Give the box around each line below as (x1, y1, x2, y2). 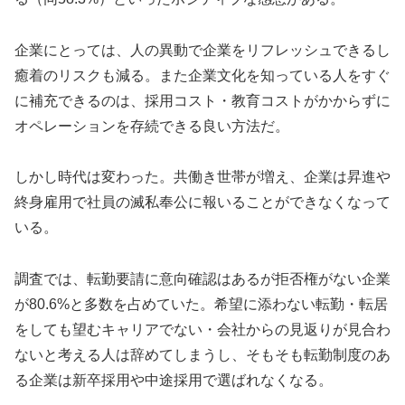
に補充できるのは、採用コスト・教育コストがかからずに (14, 92, 391, 108)
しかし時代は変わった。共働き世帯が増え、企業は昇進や (14, 169, 391, 185)
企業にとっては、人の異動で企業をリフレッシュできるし (14, 42, 391, 58)
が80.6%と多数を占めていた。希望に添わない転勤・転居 (14, 297, 388, 313)
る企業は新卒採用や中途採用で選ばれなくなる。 (14, 372, 333, 389)
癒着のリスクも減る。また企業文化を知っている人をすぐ (14, 67, 391, 83)
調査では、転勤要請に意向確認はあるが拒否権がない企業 (14, 271, 391, 287)
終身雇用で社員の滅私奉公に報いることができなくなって (14, 194, 391, 211)
